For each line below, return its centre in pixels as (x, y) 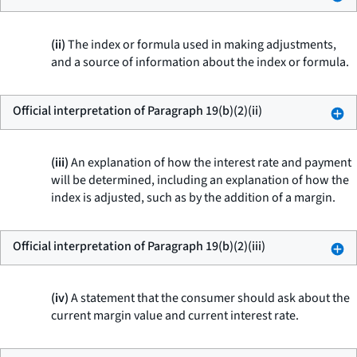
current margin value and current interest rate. (175, 316)
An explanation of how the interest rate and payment (210, 163)
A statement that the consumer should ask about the (209, 298)
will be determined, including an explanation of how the (200, 180)
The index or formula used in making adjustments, (201, 45)
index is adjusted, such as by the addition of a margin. (193, 198)
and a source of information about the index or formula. (200, 62)
